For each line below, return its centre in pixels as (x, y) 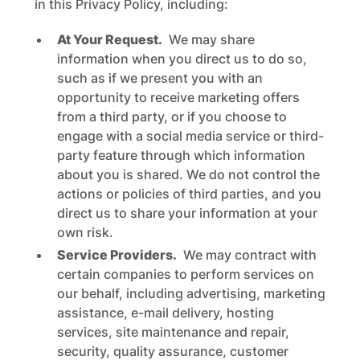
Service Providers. (117, 255)
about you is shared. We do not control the (188, 174)
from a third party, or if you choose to (172, 117)
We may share (208, 39)
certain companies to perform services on (185, 274)
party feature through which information (181, 155)
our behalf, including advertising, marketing (191, 293)
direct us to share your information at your (187, 213)
